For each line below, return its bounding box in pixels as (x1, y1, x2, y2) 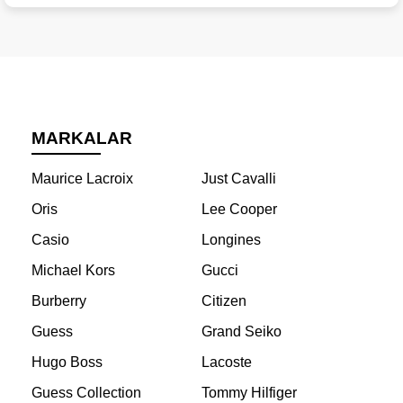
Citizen (201, 293, 246, 309)
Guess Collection (31, 385, 141, 401)
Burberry (31, 293, 86, 309)
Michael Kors (31, 263, 115, 279)
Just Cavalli (201, 171, 276, 187)
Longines (201, 232, 261, 248)
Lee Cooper (201, 201, 277, 218)
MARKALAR (31, 129, 132, 148)
